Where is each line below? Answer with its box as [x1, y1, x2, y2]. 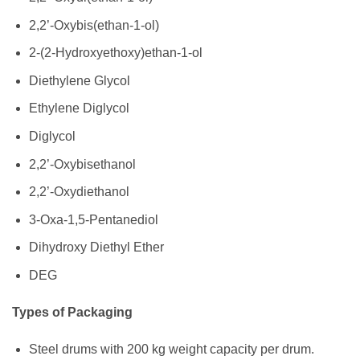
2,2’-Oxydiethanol [28, 185, 129, 199]
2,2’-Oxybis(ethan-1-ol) [28, 18, 159, 32]
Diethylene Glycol [28, 73, 130, 88]
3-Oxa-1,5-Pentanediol [28, 212, 158, 227]
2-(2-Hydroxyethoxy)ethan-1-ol [28, 46, 202, 60]
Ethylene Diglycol [28, 101, 129, 116]
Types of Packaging [12, 305, 133, 319]
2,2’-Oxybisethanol [28, 157, 136, 171]
